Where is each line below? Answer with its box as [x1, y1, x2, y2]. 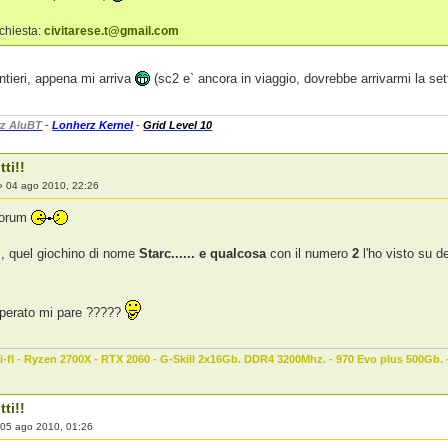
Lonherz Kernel [52, 119, 134, 132]
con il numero [270, 246, 349, 262]
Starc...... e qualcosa [139, 246, 271, 262]
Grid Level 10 [143, 119, 213, 132]
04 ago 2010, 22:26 [6, 180, 100, 192]
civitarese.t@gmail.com [44, 23, 180, 38]
